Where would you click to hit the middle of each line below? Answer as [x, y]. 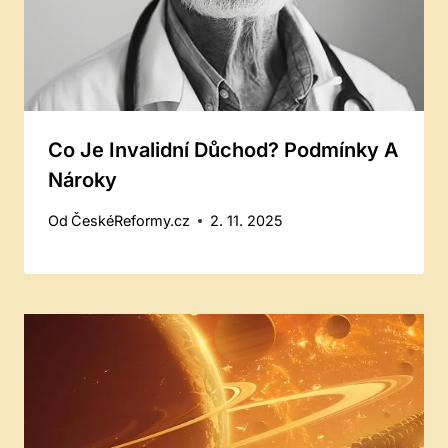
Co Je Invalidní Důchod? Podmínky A [223, 150]
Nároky [82, 180]
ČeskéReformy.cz [131, 221]
